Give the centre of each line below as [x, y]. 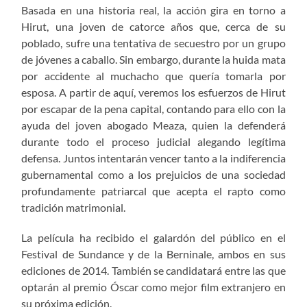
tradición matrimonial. [74, 208]
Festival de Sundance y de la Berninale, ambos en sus [153, 254]
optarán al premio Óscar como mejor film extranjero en [153, 287]
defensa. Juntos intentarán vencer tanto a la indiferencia [153, 158]
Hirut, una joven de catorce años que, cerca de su [153, 27]
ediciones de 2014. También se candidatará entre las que [153, 271]
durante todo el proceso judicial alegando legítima [153, 142]
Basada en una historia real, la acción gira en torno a [153, 10]
